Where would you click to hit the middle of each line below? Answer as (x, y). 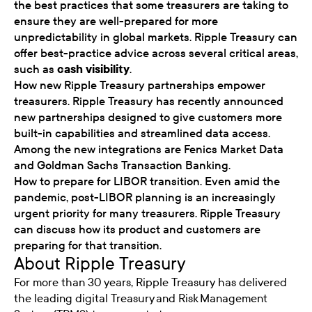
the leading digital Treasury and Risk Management (141, 298)
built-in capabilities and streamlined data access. (142, 133)
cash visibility (93, 69)
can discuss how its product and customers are (137, 229)
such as (36, 69)
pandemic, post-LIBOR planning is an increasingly (145, 197)
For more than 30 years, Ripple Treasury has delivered (150, 282)
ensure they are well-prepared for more (116, 21)
